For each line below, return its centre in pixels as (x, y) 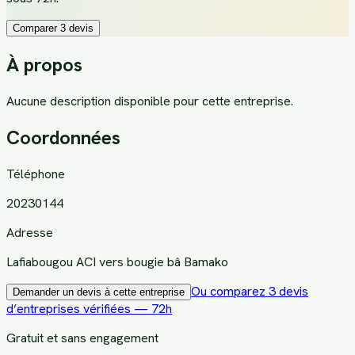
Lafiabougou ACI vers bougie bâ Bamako (117, 261)
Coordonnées (63, 137)
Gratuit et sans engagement (82, 338)
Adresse (30, 232)
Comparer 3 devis (53, 28)
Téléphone (36, 174)
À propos (44, 64)
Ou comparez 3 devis (250, 291)
